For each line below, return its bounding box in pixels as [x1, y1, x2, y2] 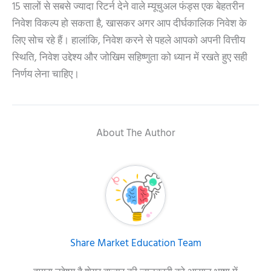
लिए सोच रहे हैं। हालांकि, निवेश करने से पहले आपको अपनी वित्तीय [12, 31, 245, 51]
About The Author [96, 124, 175, 144]
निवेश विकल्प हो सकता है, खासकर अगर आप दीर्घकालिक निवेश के [12, 15, 247, 34]
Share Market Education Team [70, 234, 201, 254]
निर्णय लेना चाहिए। [12, 65, 79, 85]
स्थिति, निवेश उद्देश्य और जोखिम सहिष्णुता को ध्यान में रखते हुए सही [12, 48, 247, 68]
